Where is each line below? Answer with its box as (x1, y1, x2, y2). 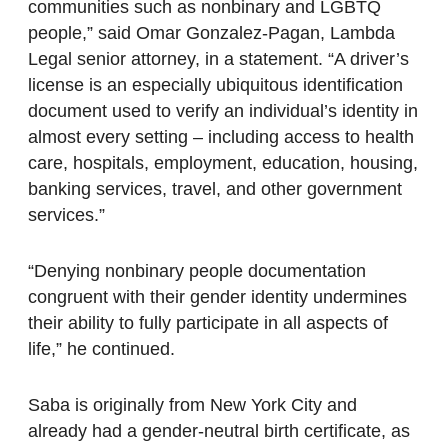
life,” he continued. (28, 339, 175, 360)
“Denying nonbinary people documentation (28, 261, 366, 282)
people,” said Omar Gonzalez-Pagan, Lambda (28, 23, 395, 44)
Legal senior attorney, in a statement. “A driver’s (28, 49, 409, 70)
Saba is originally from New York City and (28, 395, 357, 416)
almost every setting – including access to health (28, 127, 414, 148)
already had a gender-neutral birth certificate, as (28, 421, 410, 442)
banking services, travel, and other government (28, 179, 402, 200)
